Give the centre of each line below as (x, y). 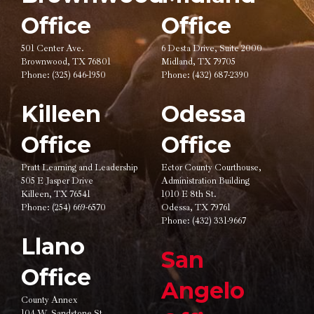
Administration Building (205, 181)
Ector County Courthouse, (211, 168)
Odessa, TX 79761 (196, 207)
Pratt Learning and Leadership (80, 168)
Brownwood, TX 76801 (66, 62)
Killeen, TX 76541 (56, 194)
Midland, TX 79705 (198, 62)
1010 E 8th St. (189, 194)
